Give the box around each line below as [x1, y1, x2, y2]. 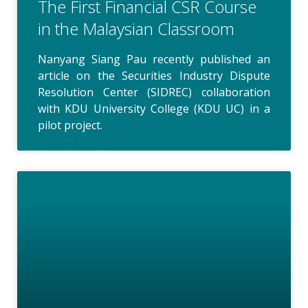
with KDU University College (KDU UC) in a [38, 100, 270, 116]
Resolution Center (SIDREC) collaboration [38, 84, 270, 100]
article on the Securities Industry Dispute [38, 67, 270, 83]
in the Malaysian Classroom [38, 16, 234, 40]
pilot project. [38, 117, 102, 133]
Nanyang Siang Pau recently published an [38, 51, 270, 67]
